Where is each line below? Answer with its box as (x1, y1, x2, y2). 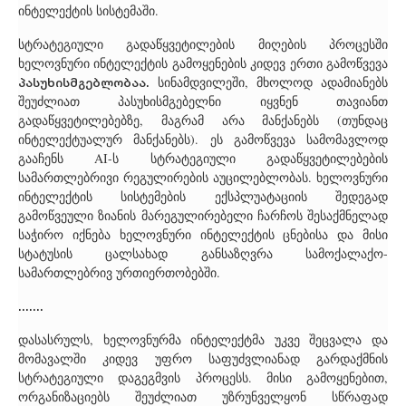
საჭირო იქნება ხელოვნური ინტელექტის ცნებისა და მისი (18, 226, 388, 244)
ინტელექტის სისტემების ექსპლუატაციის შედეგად (18, 188, 388, 206)
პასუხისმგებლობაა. (18, 72, 150, 92)
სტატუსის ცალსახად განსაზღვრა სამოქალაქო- (18, 245, 388, 263)
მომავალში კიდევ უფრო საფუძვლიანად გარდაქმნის (18, 350, 388, 368)
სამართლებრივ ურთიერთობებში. (18, 264, 220, 282)
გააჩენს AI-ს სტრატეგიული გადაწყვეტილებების (18, 150, 388, 168)
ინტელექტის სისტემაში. (18, 2, 159, 20)
